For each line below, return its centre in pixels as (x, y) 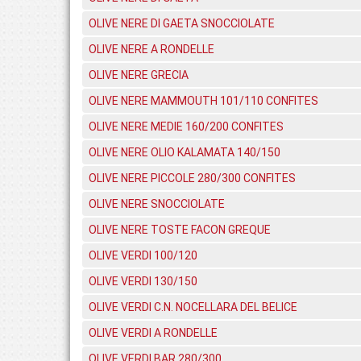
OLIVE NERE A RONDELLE (151, 49)
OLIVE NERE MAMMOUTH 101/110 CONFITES (203, 101)
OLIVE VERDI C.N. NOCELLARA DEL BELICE (193, 307)
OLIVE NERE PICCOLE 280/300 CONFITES (192, 178)
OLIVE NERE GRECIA (139, 75)
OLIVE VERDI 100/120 (143, 255)
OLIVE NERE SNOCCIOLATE (157, 204)
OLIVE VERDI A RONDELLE (153, 333)
